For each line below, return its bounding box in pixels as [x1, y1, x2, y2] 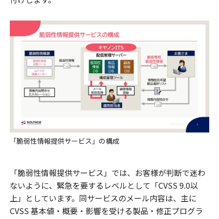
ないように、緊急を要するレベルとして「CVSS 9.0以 [10, 179, 198, 191]
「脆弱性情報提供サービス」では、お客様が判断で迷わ [10, 167, 205, 178]
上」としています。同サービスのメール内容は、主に [10, 192, 197, 204]
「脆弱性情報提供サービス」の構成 [10, 136, 119, 146]
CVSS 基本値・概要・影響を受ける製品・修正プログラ [10, 205, 203, 217]
